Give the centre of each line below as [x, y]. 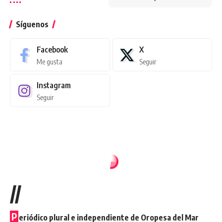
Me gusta [50, 62]
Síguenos [32, 25]
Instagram [54, 85]
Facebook [52, 50]
